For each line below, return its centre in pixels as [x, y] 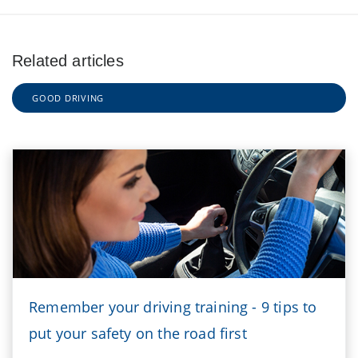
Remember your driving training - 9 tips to [173, 307]
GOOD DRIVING [68, 97]
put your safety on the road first [138, 334]
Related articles [68, 60]
